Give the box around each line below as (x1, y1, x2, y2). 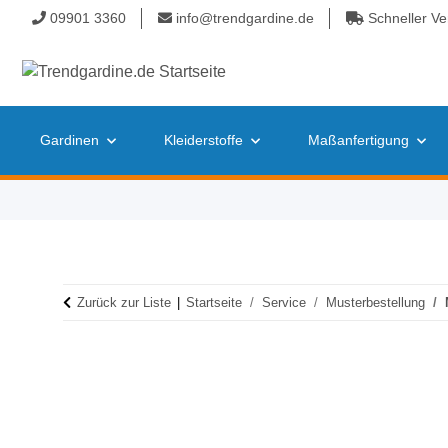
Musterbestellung (326, 295, 425, 310)
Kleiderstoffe (164, 132, 243, 148)
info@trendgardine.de (172, 10, 314, 26)
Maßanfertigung (308, 132, 409, 148)
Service (262, 295, 306, 310)
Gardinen (40, 132, 99, 148)
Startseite (186, 295, 242, 310)
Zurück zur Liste (77, 295, 171, 310)
